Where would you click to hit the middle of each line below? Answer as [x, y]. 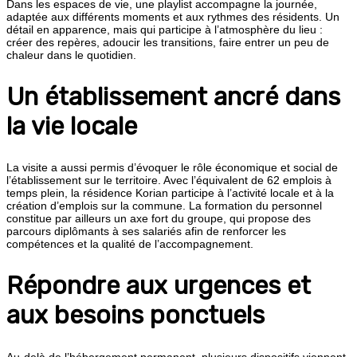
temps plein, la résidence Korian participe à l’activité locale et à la [170, 193]
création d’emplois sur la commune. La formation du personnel [164, 206]
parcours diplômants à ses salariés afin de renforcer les [146, 231]
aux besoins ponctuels [135, 316]
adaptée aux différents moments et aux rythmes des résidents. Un [173, 16]
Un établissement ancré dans [173, 96]
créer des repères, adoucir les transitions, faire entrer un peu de [168, 42]
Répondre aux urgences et [159, 286]
